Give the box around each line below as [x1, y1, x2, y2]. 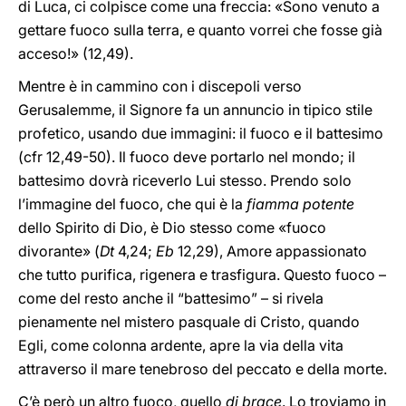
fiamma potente [246, 195, 354, 213]
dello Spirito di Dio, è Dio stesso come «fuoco [18, 218, 326, 237]
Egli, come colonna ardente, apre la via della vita [18, 336, 343, 354]
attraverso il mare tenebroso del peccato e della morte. [18, 360, 387, 378]
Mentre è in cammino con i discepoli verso [18, 77, 302, 95]
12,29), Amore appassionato [174, 242, 367, 260]
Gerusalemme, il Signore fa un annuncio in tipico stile [18, 101, 372, 119]
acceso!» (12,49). [18, 44, 133, 63]
